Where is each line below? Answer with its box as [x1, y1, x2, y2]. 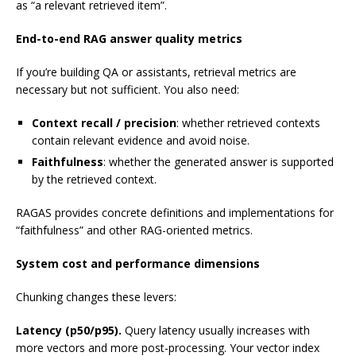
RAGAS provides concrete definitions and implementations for [16, 205, 334, 221]
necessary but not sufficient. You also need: [16, 82, 239, 98]
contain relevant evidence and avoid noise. [32, 133, 250, 149]
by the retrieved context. [32, 172, 157, 188]
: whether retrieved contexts [176, 115, 320, 131]
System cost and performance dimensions [16, 256, 260, 272]
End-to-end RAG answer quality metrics [16, 31, 242, 47]
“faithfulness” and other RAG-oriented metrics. [16, 222, 253, 238]
